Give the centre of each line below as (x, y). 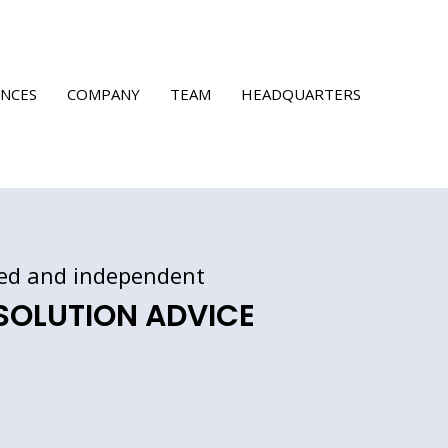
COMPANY (103, 94)
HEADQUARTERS (301, 94)
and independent (112, 275)
